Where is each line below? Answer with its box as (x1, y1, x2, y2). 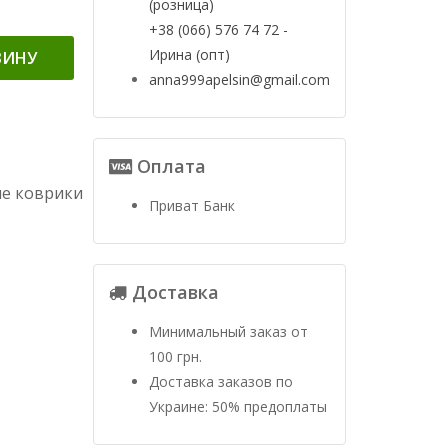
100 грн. (148, 347, 202, 366)
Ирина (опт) (148, 45, 230, 64)
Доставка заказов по (148, 372, 293, 391)
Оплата (131, 154, 206, 178)
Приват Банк (148, 196, 235, 215)
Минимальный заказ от (148, 322, 308, 341)
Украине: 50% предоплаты (148, 397, 327, 416)
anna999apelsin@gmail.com (148, 70, 330, 89)
